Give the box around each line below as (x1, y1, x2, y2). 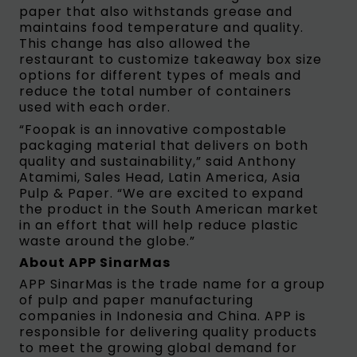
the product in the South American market (18, 199, 319, 218)
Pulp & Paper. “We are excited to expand (18, 183, 304, 202)
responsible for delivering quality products (18, 323, 317, 342)
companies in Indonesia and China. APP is (18, 307, 306, 326)
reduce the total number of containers (18, 82, 292, 101)
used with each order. (18, 98, 171, 117)
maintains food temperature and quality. (18, 18, 304, 37)
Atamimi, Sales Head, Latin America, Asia (18, 167, 300, 186)
